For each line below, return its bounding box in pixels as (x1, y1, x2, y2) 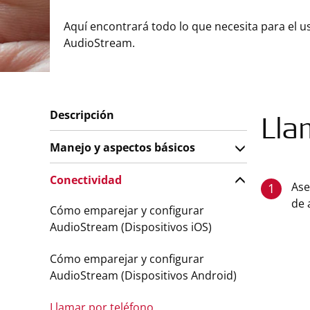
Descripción (50, 107, 114, 122)
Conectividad (50, 172, 122, 188)
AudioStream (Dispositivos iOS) (50, 219, 212, 235)
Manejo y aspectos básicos (50, 140, 195, 155)
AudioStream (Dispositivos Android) (50, 268, 237, 283)
